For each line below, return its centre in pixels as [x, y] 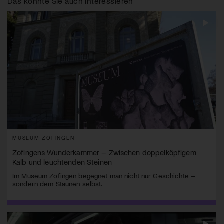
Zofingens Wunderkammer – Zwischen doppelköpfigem [104, 153]
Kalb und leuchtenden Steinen [62, 162]
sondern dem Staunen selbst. [58, 184]
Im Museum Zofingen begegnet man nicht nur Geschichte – [104, 176]
